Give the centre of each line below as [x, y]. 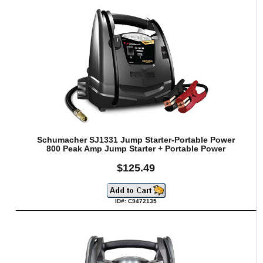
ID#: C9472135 [136, 201]
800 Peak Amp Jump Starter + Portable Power [136, 149]
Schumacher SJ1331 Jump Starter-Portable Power [136, 140]
